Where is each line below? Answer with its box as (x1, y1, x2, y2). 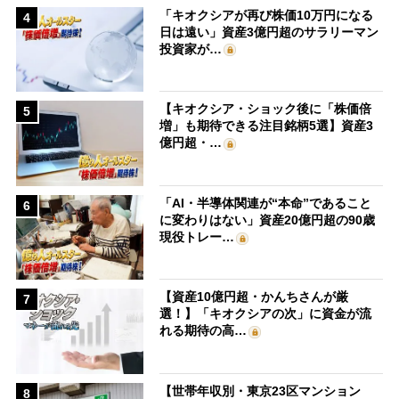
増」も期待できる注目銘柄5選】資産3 (159, 118, 374, 134)
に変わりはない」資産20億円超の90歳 (159, 212, 376, 227)
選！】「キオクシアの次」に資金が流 (159, 306, 372, 322)
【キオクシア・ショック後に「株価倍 (159, 102, 372, 117)
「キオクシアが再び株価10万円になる (159, 7, 374, 22)
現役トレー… (159, 229, 235, 244)
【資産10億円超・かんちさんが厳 (159, 289, 349, 305)
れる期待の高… (159, 323, 248, 338)
